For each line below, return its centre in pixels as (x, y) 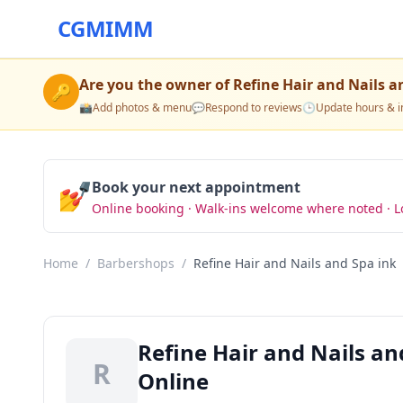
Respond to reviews (254, 107)
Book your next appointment (196, 187)
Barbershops (136, 263)
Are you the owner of (156, 85)
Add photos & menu (142, 107)
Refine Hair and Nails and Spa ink (295, 263)
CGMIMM (106, 28)
